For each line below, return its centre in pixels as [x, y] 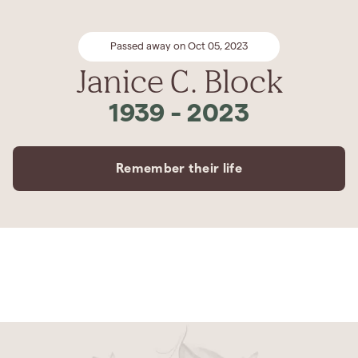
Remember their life [179, 168]
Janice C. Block [179, 81]
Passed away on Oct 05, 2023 [179, 47]
